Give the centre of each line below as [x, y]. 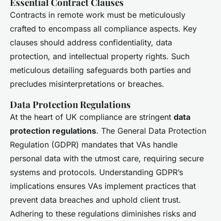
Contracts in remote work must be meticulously [98, 15]
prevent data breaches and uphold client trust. [95, 200]
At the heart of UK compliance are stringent [92, 117]
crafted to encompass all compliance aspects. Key [103, 29]
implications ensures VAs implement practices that [103, 186]
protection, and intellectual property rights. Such [100, 56]
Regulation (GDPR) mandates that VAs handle [94, 145]
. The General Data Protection [151, 131]
